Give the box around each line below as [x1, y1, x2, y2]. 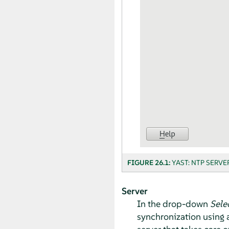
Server [121, 185, 148, 197]
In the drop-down [136, 197, 210, 210]
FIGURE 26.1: [127, 157, 172, 167]
